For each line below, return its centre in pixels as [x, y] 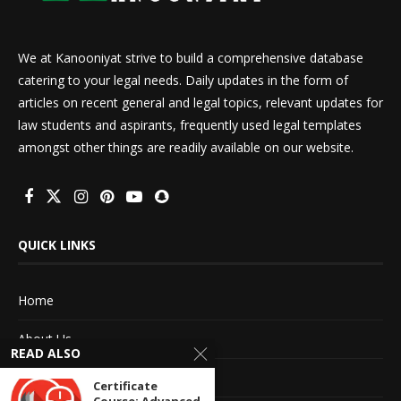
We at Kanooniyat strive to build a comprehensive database [191, 57]
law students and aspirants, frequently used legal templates [190, 124]
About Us [45, 338]
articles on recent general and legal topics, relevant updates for [200, 102]
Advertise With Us [69, 377]
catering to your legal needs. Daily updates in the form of [183, 80]
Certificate [125, 386]
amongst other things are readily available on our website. [186, 147]
